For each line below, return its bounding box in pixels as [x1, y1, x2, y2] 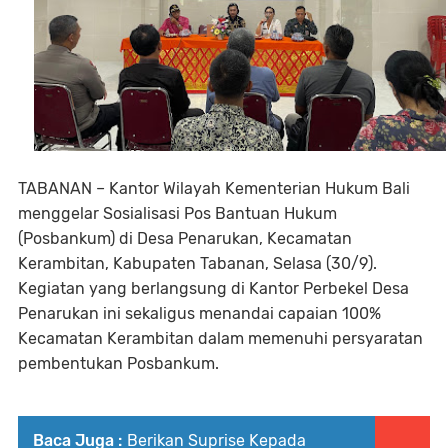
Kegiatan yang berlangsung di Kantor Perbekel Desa [18, 279, 409, 298]
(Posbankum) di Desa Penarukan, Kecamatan [18, 229, 352, 248]
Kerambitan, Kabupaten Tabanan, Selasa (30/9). [18, 254, 377, 273]
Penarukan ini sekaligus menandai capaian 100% [18, 304, 381, 323]
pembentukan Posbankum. [18, 354, 219, 373]
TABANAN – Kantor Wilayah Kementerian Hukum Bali [18, 179, 410, 198]
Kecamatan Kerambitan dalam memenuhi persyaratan [18, 329, 423, 348]
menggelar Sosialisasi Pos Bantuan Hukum [18, 204, 337, 223]
